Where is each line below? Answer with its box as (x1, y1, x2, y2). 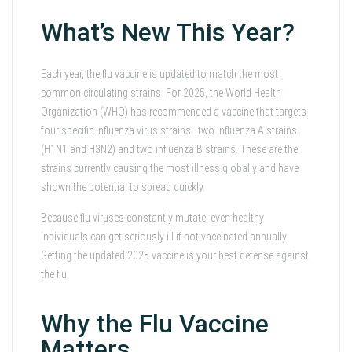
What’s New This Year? (41, 16, 295, 47)
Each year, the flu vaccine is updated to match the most (41, 68, 278, 81)
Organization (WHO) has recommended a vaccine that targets (41, 105, 306, 119)
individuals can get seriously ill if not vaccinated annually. (41, 230, 288, 244)
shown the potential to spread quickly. (41, 181, 205, 194)
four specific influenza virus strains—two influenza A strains (41, 124, 297, 137)
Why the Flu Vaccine (41, 309, 269, 339)
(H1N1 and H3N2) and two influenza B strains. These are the (41, 143, 298, 156)
